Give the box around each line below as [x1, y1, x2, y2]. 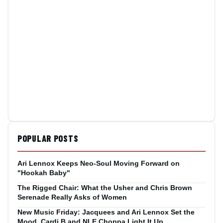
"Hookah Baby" [17, 168, 70, 177]
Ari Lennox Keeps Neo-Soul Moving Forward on [17, 159, 180, 167]
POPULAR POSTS [17, 132, 79, 144]
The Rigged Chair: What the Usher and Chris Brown [17, 183, 192, 192]
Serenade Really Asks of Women [17, 193, 127, 201]
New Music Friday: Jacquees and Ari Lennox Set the [17, 208, 195, 216]
